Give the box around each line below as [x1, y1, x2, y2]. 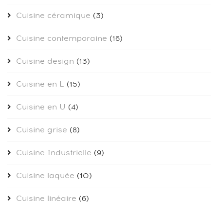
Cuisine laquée [16, 170, 74, 182]
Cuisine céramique [16, 10, 91, 21]
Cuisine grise [16, 125, 67, 136]
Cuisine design [16, 56, 74, 67]
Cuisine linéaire [16, 193, 76, 204]
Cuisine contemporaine [16, 33, 107, 44]
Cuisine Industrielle [16, 147, 91, 159]
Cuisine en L [16, 79, 64, 90]
